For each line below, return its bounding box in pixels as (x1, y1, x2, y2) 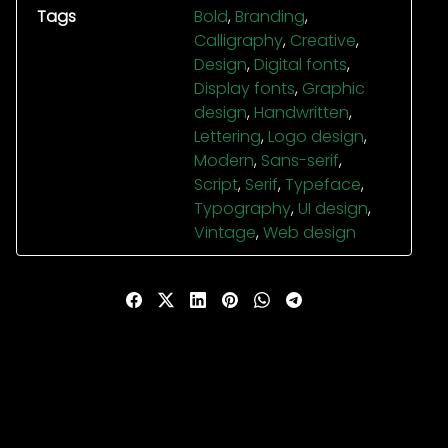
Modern (194, 149, 254, 172)
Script (194, 173, 238, 196)
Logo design (268, 125, 364, 148)
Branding (235, 5, 305, 28)
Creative (290, 29, 356, 52)
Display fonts (194, 77, 295, 100)
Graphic (302, 77, 365, 100)
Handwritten (254, 101, 349, 124)
